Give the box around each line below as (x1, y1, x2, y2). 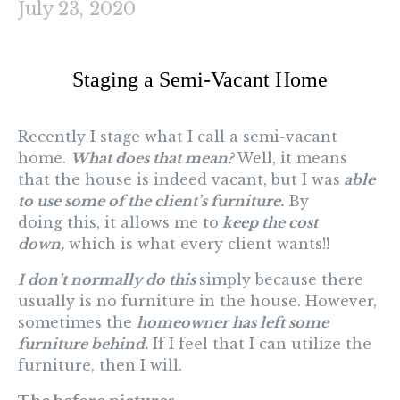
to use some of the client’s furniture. (18, 192, 284, 211)
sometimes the (18, 313, 137, 332)
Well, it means (237, 149, 347, 168)
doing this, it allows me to (18, 213, 219, 232)
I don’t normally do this (18, 271, 199, 289)
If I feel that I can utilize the (148, 335, 371, 354)
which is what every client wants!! (64, 235, 329, 254)
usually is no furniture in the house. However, (18, 292, 377, 311)
